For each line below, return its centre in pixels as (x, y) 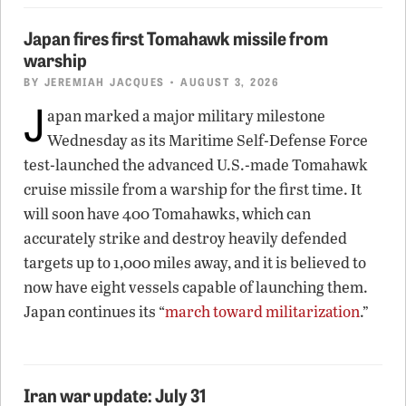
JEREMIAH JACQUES (104, 81)
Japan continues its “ (94, 311)
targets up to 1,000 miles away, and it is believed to (195, 262)
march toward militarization (262, 311)
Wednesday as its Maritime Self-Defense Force (208, 140)
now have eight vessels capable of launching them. (196, 286)
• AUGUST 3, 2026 (222, 81)
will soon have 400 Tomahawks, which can (167, 213)
